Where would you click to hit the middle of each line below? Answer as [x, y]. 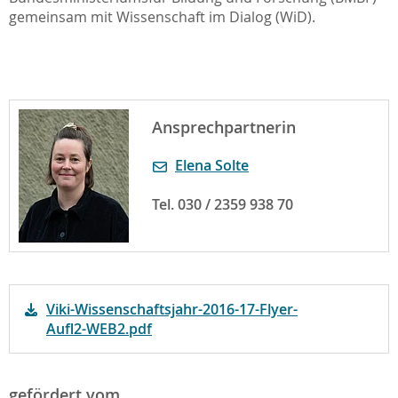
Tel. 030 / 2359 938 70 [223, 204]
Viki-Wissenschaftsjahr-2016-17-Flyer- [172, 309]
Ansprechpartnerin [224, 127]
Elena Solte [212, 165]
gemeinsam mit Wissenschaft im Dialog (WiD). [162, 17]
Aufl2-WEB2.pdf [99, 329]
